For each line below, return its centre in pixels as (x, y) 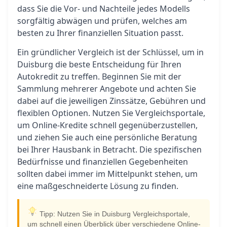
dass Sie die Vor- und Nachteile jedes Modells (104, 9)
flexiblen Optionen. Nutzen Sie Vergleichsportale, (111, 113)
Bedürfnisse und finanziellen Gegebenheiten (103, 162)
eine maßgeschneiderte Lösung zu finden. (98, 186)
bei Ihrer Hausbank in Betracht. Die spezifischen (109, 149)
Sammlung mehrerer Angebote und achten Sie (107, 89)
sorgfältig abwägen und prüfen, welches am (102, 21)
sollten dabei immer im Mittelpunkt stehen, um (107, 174)
